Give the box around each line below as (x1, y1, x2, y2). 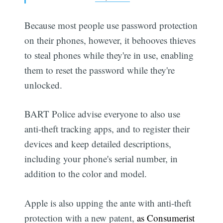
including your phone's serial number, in (24, 152, 178, 165)
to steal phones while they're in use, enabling (24, 48, 194, 61)
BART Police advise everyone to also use (24, 108, 181, 120)
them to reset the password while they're (24, 63, 175, 76)
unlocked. (24, 78, 63, 91)
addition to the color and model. (24, 167, 147, 180)
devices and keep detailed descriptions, (24, 137, 172, 150)
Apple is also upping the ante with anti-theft (24, 196, 192, 209)
